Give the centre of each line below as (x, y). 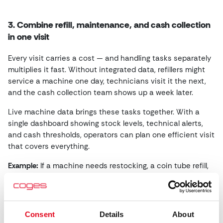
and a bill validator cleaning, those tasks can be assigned (109, 177)
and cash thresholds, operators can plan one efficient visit (111, 135)
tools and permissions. (48, 200)
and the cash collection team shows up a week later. (101, 93)
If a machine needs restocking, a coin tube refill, (123, 166)
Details (111, 214)
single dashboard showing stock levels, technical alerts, (106, 123)
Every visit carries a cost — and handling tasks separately (110, 58)
